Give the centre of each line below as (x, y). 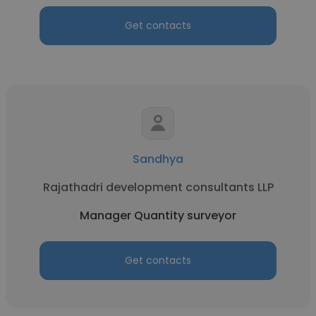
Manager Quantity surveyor (158, 215)
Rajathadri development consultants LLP (158, 187)
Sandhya (158, 159)
